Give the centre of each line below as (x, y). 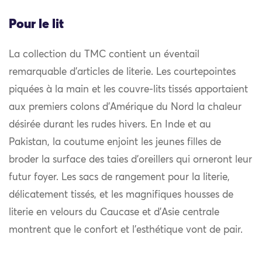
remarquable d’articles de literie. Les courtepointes (122, 73)
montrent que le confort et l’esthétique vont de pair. (126, 230)
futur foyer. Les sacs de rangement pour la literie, (119, 178)
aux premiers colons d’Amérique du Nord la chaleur (125, 108)
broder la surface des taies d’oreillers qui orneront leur (130, 160)
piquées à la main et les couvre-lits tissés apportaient (128, 90)
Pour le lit (36, 25)
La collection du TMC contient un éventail (104, 55)
